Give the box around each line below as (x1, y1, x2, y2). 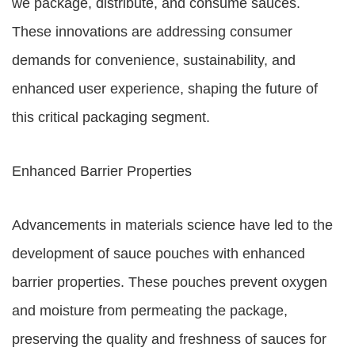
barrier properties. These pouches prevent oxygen (12, 274, 327, 290)
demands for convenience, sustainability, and (12, 52, 296, 68)
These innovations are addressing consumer (12, 24, 292, 40)
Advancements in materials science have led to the (12, 217, 333, 233)
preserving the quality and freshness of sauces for (12, 331, 326, 347)
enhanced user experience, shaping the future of (12, 81, 318, 97)
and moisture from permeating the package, (12, 303, 288, 319)
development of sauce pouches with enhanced (12, 246, 305, 261)
